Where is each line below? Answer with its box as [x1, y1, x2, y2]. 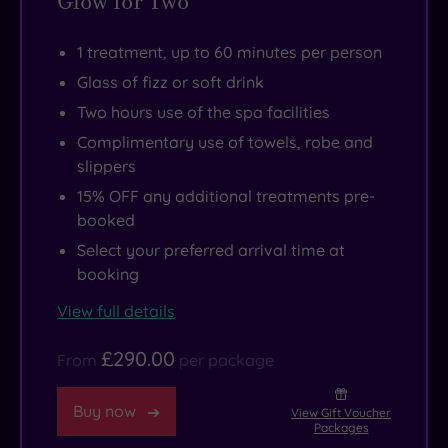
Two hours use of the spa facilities [77, 102, 330, 123]
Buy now [73, 401, 136, 422]
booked [77, 210, 135, 231]
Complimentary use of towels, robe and [77, 132, 373, 153]
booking [77, 264, 139, 285]
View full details [57, 301, 175, 322]
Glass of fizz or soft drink [77, 72, 264, 93]
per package [179, 350, 274, 371]
